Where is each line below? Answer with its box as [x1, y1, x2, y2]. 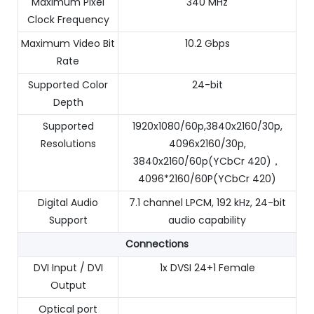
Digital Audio [38, 195, 98, 210]
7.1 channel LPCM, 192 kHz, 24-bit [128, 195, 286, 210]
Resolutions [40, 136, 96, 151]
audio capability [168, 212, 246, 227]
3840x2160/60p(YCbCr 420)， [133, 153, 281, 168]
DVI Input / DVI [33, 260, 103, 275]
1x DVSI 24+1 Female [159, 260, 255, 275]
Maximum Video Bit [21, 36, 115, 50]
